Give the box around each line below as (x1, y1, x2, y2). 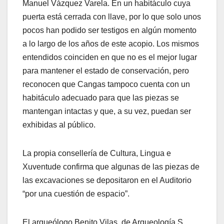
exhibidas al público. (22, 120, 97, 129)
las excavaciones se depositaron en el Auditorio (22, 176, 191, 185)
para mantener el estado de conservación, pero (22, 66, 189, 75)
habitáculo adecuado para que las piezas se (22, 93, 179, 102)
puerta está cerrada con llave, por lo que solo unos (22, 12, 201, 21)
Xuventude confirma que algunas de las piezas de (22, 162, 199, 171)
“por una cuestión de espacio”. (22, 189, 129, 198)
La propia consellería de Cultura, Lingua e (22, 149, 171, 158)
